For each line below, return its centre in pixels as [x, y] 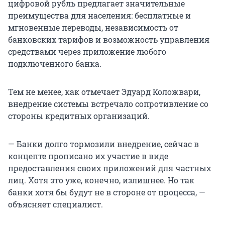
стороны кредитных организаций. [79, 116]
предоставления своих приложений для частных [109, 168]
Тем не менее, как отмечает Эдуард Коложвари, [104, 92]
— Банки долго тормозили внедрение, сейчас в [103, 144]
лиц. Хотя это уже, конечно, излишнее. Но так [101, 180]
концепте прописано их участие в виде [88, 156]
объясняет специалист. [55, 204]
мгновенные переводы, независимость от [93, 28]
